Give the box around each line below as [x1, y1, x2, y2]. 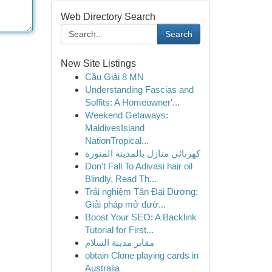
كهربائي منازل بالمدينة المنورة [84, 148, 200, 158]
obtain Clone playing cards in [84, 250, 199, 260]
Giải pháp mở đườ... [84, 199, 166, 209]
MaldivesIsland [84, 123, 144, 133]
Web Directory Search [60, 12, 155, 22]
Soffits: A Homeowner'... [84, 97, 180, 107]
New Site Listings [60, 58, 136, 69]
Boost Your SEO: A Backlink [84, 212, 197, 222]
